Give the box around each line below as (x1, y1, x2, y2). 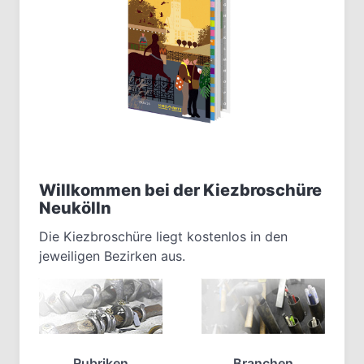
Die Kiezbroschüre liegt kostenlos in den (39, 228, 288, 245)
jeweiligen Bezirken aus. (39, 248, 185, 265)
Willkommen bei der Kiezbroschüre (39, 180, 322, 201)
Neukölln (39, 198, 111, 219)
